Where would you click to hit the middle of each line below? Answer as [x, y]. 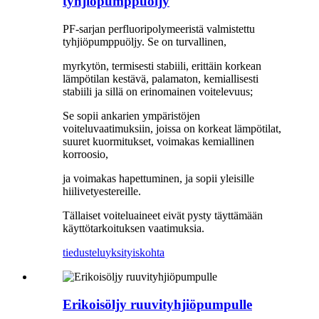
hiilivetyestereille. [102, 191]
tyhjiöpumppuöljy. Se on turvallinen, [145, 41]
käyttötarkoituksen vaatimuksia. [134, 228]
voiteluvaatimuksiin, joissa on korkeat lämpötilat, [172, 128]
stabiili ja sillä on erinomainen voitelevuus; [158, 91]
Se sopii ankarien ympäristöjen [131, 115]
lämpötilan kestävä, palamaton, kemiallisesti [161, 78]
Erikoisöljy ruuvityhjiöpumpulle [157, 304]
